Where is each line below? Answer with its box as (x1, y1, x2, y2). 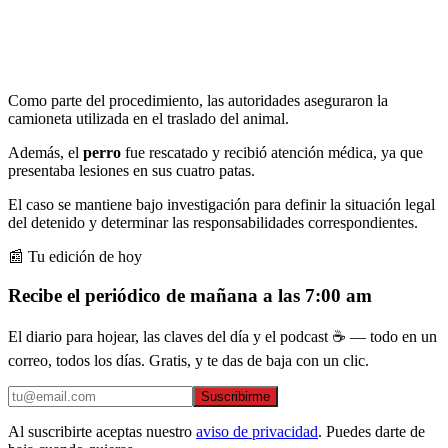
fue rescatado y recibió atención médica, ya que (125, 143, 423, 161)
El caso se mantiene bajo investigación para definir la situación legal (8, 195, 435, 213)
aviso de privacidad (196, 423, 318, 441)
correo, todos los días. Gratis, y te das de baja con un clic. (8, 352, 369, 370)
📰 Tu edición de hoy (8, 247, 142, 265)
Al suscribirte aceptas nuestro (8, 423, 192, 441)
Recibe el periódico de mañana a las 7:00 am (8, 284, 372, 306)
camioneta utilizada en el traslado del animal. (8, 109, 289, 127)
